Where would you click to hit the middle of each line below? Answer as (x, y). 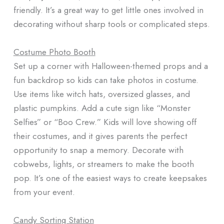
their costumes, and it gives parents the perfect (100, 135)
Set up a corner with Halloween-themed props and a (110, 65)
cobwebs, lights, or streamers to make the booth (103, 163)
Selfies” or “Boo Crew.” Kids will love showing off (105, 121)
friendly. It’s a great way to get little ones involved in (108, 10)
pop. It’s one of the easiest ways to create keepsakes (110, 177)
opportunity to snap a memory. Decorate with (98, 149)
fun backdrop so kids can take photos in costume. (106, 79)
